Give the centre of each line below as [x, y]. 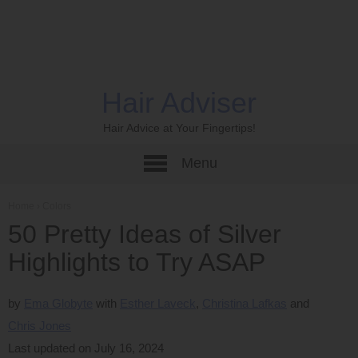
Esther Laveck [158, 303]
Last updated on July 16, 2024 [86, 348]
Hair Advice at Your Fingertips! [179, 128]
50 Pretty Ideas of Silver [145, 234]
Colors [57, 206]
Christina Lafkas [245, 303]
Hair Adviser [179, 103]
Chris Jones [40, 326]
